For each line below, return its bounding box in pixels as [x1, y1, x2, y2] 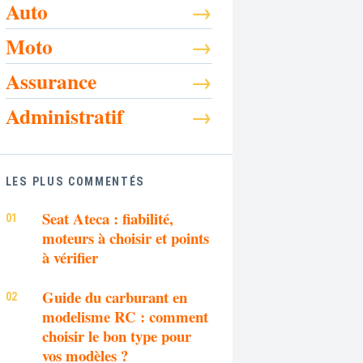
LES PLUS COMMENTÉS [5, 175, 145, 189]
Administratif [5, 100, 123, 132]
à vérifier [42, 246, 99, 268]
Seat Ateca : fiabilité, [42, 207, 174, 229]
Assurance [5, 66, 96, 97]
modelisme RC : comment [42, 305, 209, 328]
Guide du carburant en [42, 286, 188, 309]
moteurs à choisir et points [42, 226, 210, 249]
